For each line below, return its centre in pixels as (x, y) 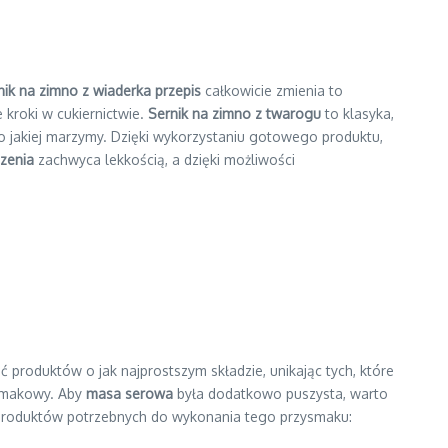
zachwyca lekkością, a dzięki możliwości (164, 159)
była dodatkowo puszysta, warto (280, 393)
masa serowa (129, 393)
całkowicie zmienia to (272, 90)
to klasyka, (357, 113)
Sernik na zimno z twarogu (234, 113)
